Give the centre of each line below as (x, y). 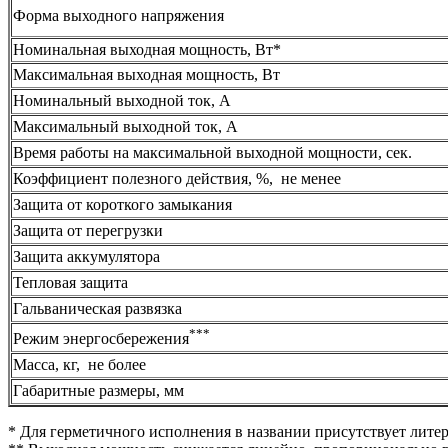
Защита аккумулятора (86, 257)
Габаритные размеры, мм (100, 391)
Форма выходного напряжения (118, 16)
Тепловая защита (72, 283)
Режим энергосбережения (101, 339)
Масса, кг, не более (79, 365)
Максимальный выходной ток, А (127, 127)
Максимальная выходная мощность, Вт (146, 75)
